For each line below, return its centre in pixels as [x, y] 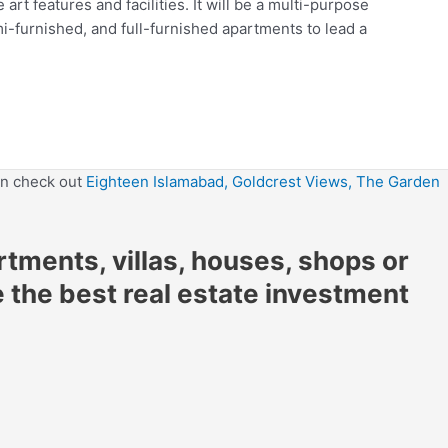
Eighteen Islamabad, [157, 181]
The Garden [398, 181]
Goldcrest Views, [294, 181]
